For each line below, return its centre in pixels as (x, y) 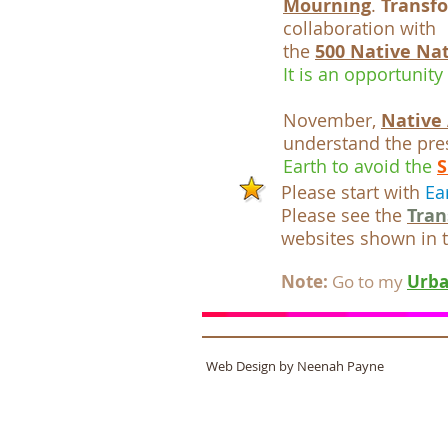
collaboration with (359, 28)
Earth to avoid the (360, 166)
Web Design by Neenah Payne (293, 366)
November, (332, 120)
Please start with (350, 192)
